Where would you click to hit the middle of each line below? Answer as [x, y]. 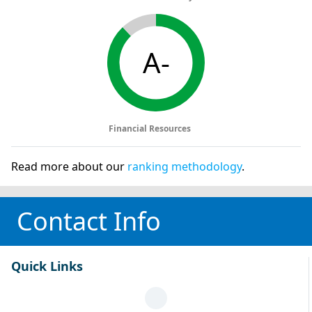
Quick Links [47, 266]
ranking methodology [185, 166]
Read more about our [69, 166]
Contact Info [89, 221]
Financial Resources [151, 128]
